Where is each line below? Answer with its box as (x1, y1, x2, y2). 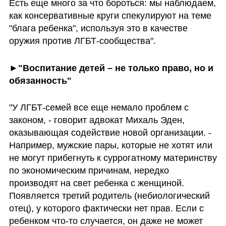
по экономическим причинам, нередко (9, 165, 169, 176)
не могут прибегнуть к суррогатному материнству (9, 153, 217, 163)
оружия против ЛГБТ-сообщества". (9, 35, 156, 46)
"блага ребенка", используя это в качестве (9, 23, 188, 33)
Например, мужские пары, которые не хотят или (9, 140, 212, 151)
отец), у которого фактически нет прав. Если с (9, 203, 204, 214)
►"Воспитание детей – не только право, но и (9, 63, 213, 73)
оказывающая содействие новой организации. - (9, 128, 211, 138)
